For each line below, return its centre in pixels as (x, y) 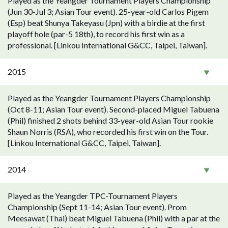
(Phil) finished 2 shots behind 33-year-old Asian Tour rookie (110, 120)
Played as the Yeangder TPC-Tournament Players (93, 196)
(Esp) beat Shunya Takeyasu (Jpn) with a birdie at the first (106, 23)
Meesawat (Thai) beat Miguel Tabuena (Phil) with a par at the (114, 218)
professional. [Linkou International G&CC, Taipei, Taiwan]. (107, 45)
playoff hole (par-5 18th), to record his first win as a (96, 34)
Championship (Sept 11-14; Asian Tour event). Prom (97, 207)
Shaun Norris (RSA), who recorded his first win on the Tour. (108, 132)
